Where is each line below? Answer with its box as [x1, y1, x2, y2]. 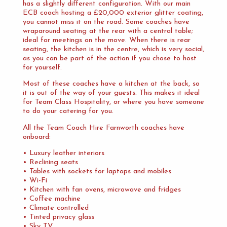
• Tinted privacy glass [22, 213, 94, 221]
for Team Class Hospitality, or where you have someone [22, 98, 204, 106]
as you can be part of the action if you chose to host [22, 54, 197, 62]
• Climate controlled [22, 204, 89, 212]
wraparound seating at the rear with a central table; [22, 27, 193, 35]
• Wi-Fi [22, 177, 47, 185]
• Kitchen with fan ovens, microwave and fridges [22, 186, 181, 194]
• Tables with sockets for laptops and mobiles [22, 168, 171, 176]
